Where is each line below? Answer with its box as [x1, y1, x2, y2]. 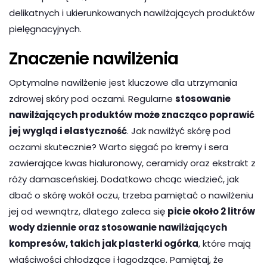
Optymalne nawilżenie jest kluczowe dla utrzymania [9, 76, 237, 89]
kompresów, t [9, 237, 74, 250]
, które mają [198, 237, 251, 250]
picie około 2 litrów [167, 204, 255, 218]
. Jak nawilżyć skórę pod [127, 124, 231, 137]
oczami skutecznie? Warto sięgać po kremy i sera [9, 140, 228, 153]
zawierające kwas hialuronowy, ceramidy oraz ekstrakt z [9, 156, 256, 169]
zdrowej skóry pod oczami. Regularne [9, 92, 175, 105]
